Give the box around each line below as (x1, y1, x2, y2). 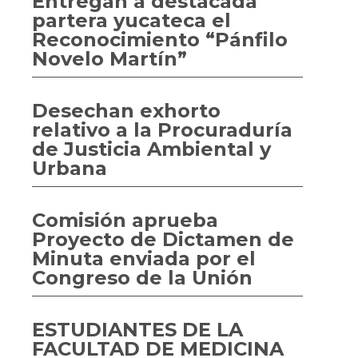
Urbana (32, 157, 107, 180)
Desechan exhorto (32, 99, 221, 122)
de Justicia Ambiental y (32, 137, 271, 161)
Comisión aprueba (32, 209, 218, 232)
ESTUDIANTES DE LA (32, 318, 243, 341)
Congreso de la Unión (32, 266, 253, 289)
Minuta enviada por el (32, 247, 256, 270)
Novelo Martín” (32, 47, 187, 70)
